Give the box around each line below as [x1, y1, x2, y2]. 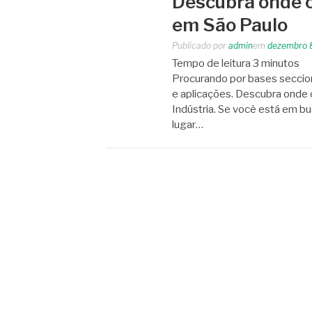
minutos [261, 56, 299, 70]
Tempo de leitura [172, 56, 251, 70]
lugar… [172, 118, 203, 131]
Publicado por [172, 40, 228, 51]
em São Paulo [172, 13, 288, 36]
